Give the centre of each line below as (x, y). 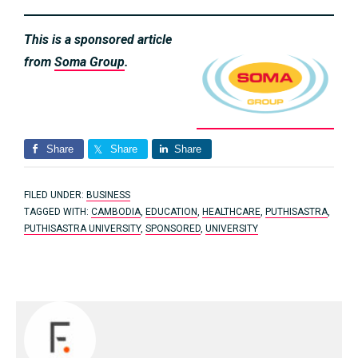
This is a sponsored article (98, 40)
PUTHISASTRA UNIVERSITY (82, 229)
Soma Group (89, 62)
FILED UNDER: (55, 195)
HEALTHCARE (231, 212)
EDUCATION (171, 212)
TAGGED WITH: (58, 212)
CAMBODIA (116, 212)
